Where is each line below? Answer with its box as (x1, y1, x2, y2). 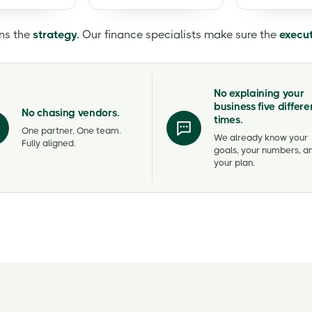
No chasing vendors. (22, 106, 120, 119)
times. (214, 113, 243, 126)
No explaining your (214, 86, 304, 100)
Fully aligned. (22, 137, 76, 148)
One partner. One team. (22, 125, 121, 136)
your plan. (214, 157, 255, 168)
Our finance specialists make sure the (79, 28, 279, 41)
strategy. (32, 28, 79, 41)
